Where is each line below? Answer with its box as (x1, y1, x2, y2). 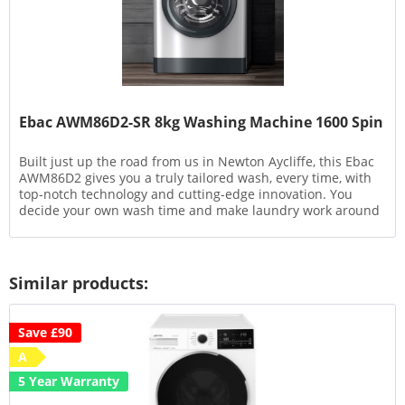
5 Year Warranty (18, 372, 120, 390)
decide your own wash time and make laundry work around (19, 202, 381, 220)
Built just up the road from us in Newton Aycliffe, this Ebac (19, 153, 375, 171)
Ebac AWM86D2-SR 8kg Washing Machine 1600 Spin (19, 112, 384, 133)
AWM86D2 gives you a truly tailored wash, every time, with (19, 169, 372, 187)
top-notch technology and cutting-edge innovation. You (19, 185, 353, 203)
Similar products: (9, 271, 148, 294)
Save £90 (18, 323, 73, 341)
